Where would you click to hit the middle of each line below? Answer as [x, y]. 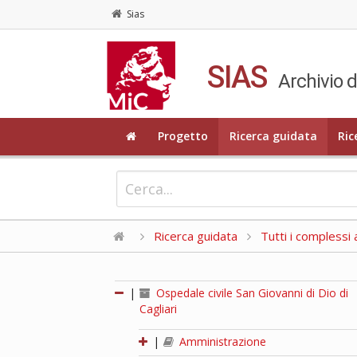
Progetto [182, 136]
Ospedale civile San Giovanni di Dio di [251, 292]
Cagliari [159, 308]
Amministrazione [222, 341]
